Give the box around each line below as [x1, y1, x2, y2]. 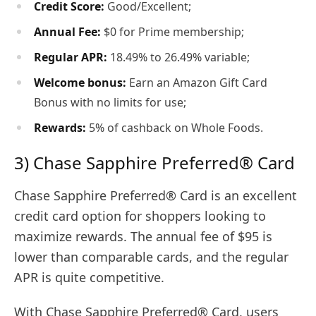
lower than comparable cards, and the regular [14, 248, 288, 266]
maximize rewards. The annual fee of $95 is [14, 228, 272, 245]
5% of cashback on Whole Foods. [86, 120, 263, 136]
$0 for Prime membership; [101, 24, 244, 40]
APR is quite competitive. [14, 269, 164, 286]
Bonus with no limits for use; [34, 95, 186, 111]
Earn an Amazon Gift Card [126, 75, 267, 91]
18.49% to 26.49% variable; [107, 49, 250, 66]
